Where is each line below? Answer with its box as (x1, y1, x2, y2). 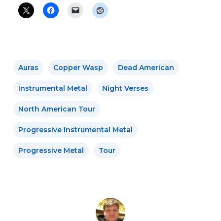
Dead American (117, 63, 174, 72)
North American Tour (18, 104, 95, 113)
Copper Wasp (53, 63, 103, 72)
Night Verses (102, 83, 148, 93)
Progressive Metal (18, 146, 84, 155)
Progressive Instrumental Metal (18, 125, 133, 134)
